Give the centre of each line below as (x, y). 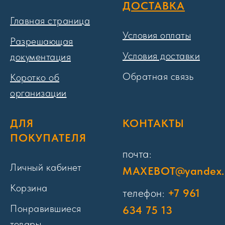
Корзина (29, 188)
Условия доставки (161, 56)
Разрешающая (42, 41)
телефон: (145, 193)
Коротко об (35, 77)
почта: (137, 154)
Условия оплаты (157, 35)
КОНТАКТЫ (153, 123)
